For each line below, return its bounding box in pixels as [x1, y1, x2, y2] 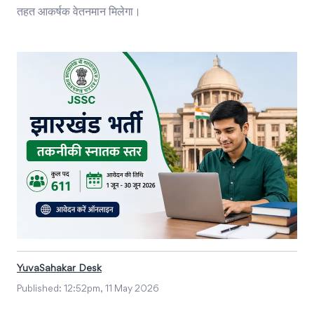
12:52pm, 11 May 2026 [64, 285, 159, 294]
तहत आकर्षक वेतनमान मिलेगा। [17, 7, 141, 19]
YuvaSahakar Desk [17, 264, 102, 273]
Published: [17, 285, 64, 294]
